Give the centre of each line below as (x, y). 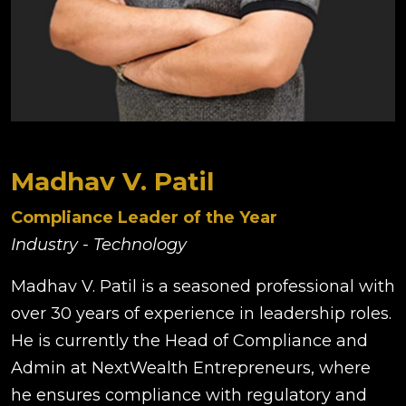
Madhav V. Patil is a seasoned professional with (203, 286)
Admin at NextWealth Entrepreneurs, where (191, 367)
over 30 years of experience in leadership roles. (201, 313)
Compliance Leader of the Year (144, 217)
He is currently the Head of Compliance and (189, 340)
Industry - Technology (99, 244)
